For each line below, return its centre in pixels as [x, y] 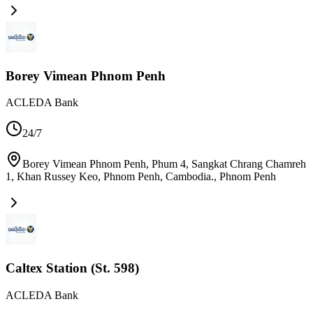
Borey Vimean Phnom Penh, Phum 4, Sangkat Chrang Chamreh [164, 164]
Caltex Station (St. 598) [72, 268]
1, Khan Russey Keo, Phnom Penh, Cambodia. [110, 177]
